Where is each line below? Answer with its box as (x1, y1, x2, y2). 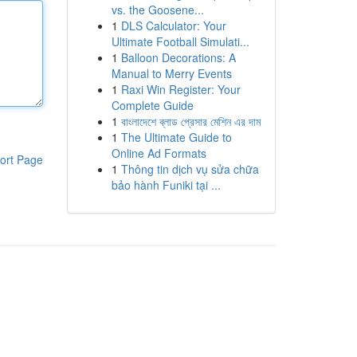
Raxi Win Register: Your (120, 81, 241, 97)
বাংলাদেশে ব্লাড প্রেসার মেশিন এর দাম (120, 113, 261, 129)
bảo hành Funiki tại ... (111, 177, 221, 193)
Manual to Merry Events (111, 65, 232, 81)
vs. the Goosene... (111, 2, 204, 18)
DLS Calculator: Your (120, 18, 226, 33)
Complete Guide (111, 97, 194, 113)
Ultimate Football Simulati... (111, 33, 249, 49)
